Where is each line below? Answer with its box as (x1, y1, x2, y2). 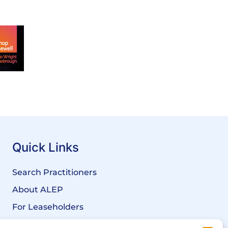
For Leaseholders (12, 202, 83, 212)
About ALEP (12, 185, 63, 195)
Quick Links (12, 140, 79, 155)
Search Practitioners (12, 167, 97, 178)
